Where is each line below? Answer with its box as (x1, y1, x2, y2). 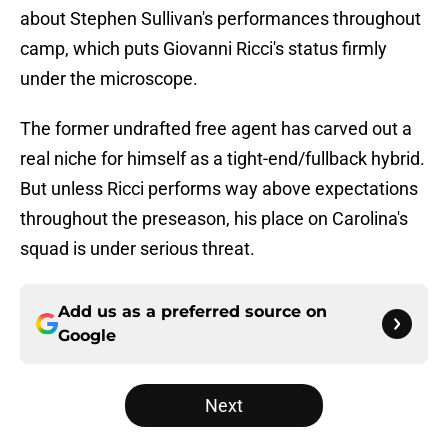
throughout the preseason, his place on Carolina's (20, 208, 408, 230)
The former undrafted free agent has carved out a (20, 118, 412, 140)
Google (58, 326, 116, 346)
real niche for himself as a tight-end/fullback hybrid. (20, 148, 425, 170)
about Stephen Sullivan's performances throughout (20, 8, 421, 30)
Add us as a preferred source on (58, 302, 327, 322)
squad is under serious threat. (20, 238, 255, 260)
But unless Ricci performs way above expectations (20, 178, 418, 200)
